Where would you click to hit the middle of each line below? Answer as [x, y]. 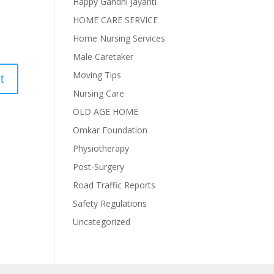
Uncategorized [102, 222]
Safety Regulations [110, 203]
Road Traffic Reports [114, 185]
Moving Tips [97, 75]
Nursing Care [99, 93]
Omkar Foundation [110, 130]
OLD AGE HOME [106, 112]
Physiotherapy [101, 148]
